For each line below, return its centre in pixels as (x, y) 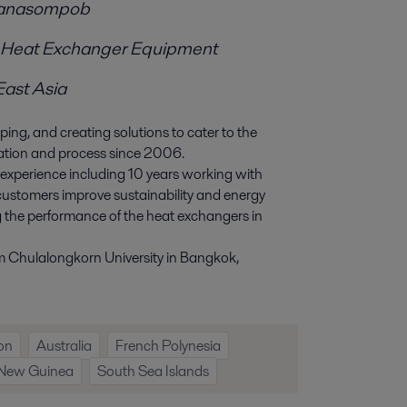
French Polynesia (168, 346)
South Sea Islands (153, 371)
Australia (64, 346)
